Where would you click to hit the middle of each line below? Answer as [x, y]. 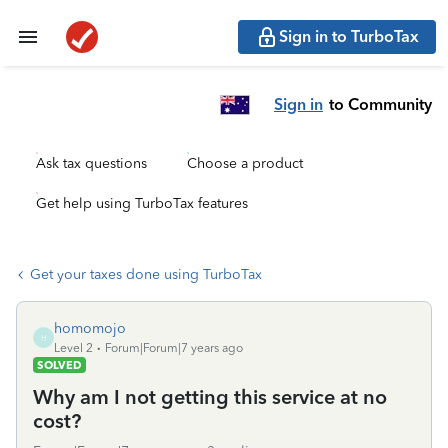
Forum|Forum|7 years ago [174, 348]
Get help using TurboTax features [142, 203]
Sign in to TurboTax [349, 36]
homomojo [90, 328]
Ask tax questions [91, 163]
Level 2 [73, 348]
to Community [380, 104]
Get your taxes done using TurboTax [146, 274]
